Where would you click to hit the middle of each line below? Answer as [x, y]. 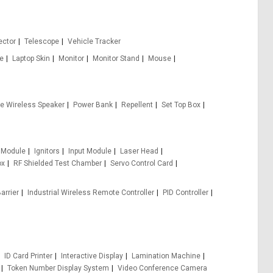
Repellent [137, 105]
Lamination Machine [166, 256]
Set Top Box [181, 105]
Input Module [90, 151]
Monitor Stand [116, 58]
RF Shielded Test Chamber [58, 163]
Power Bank [93, 105]
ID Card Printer [29, 256]
